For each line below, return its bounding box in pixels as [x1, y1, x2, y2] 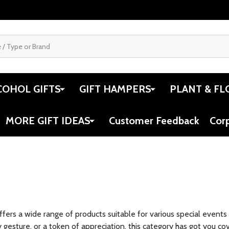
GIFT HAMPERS [79, 82, 151, 95]
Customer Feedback [109, 114, 199, 127]
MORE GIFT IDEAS [6, 114, 90, 127]
